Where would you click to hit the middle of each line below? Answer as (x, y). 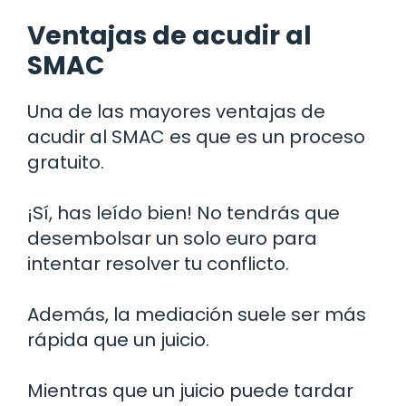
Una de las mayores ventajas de (176, 112)
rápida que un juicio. (118, 340)
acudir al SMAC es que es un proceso (196, 137)
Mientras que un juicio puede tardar (190, 391)
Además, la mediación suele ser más (197, 315)
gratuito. (66, 163)
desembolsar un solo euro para (172, 239)
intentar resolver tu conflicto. (158, 264)
